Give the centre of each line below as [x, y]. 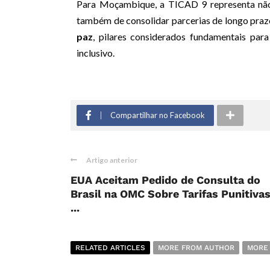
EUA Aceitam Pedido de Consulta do [165, 180]
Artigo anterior [112, 160]
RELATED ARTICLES [110, 248]
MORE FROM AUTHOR [196, 248]
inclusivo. [96, 53]
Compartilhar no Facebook [158, 115]
